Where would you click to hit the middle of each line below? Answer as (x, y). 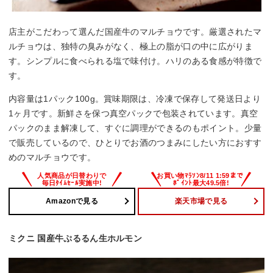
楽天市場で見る (201, 201)
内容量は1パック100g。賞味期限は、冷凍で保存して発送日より (135, 98)
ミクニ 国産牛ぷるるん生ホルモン (76, 238)
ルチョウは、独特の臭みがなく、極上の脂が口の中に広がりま (131, 46)
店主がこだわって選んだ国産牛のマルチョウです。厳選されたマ (135, 31)
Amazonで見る (72, 201)
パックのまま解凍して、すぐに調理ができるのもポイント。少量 (135, 128)
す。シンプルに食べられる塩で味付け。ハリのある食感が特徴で (135, 61)
